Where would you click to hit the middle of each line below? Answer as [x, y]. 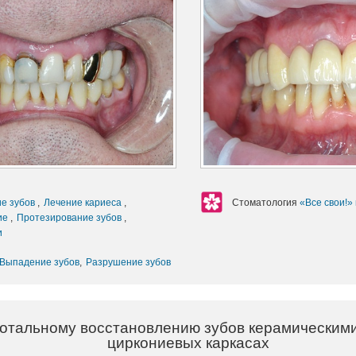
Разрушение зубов [128, 262]
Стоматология [265, 202]
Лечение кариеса [84, 202]
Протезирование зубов [70, 217]
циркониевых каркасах [188, 342]
